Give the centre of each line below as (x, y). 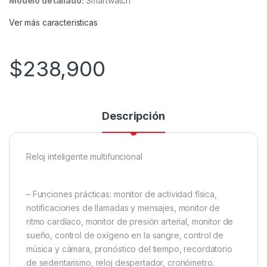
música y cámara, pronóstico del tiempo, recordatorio (129, 249)
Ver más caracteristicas (53, 22)
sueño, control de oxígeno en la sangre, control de (125, 235)
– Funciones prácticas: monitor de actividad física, (122, 194)
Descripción (133, 116)
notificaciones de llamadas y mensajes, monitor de (123, 207)
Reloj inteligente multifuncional (84, 156)
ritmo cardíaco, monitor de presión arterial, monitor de (130, 221)
